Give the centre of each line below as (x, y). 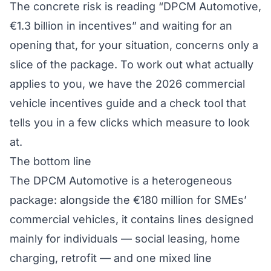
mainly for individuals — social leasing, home (125, 239)
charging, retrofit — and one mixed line (111, 258)
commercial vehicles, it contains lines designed (132, 219)
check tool (196, 103)
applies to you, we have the (83, 84)
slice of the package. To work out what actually (132, 64)
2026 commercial (200, 84)
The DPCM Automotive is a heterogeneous (121, 181)
